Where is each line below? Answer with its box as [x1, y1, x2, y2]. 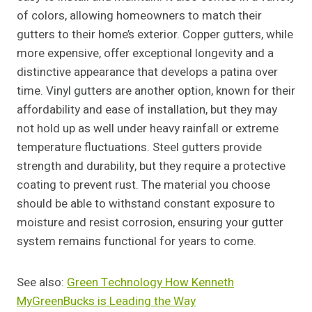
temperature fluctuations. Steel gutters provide [17, 139, 262, 157]
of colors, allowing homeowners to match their [17, 7, 262, 25]
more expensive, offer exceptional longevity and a [17, 45, 274, 63]
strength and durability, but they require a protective [17, 157, 286, 175]
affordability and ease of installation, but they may [17, 101, 277, 119]
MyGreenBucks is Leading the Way [17, 292, 196, 311]
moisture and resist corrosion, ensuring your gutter [17, 214, 283, 232]
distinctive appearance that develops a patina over [17, 63, 278, 81]
